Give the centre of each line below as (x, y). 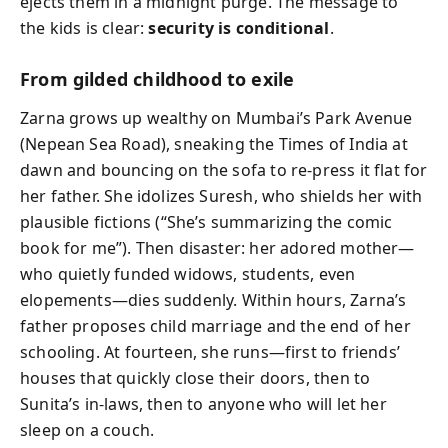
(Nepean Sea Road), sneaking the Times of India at (214, 143)
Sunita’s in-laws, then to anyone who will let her (203, 403)
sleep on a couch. (87, 429)
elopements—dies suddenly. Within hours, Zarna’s (213, 299)
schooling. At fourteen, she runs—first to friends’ (210, 351)
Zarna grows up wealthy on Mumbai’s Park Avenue (216, 117)
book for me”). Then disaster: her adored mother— (217, 247)
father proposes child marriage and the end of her (215, 325)
